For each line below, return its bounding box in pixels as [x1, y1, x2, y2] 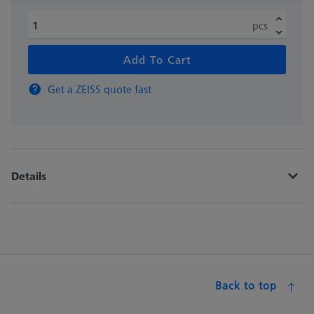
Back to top [215, 278, 277, 294]
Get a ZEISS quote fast [48, 81, 151, 97]
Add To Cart [123, 52, 191, 68]
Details [11, 168, 46, 184]
